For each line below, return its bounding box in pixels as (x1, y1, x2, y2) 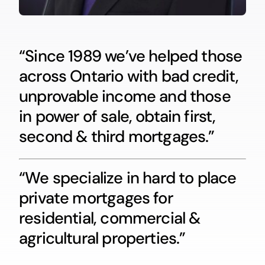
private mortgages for (18, 187, 173, 208)
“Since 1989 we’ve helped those (18, 45, 243, 66)
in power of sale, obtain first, (18, 105, 216, 127)
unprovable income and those (18, 85, 231, 106)
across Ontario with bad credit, (18, 65, 239, 86)
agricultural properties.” (18, 227, 186, 248)
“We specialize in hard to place (18, 167, 237, 188)
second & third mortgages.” (18, 125, 215, 147)
